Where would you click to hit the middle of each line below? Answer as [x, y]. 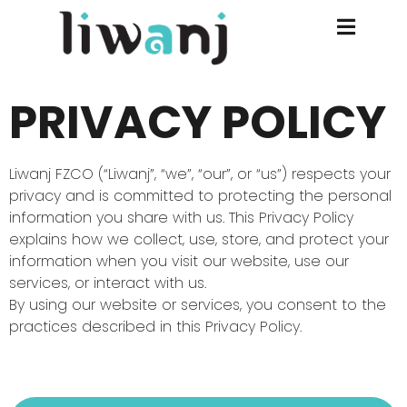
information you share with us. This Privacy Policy [181, 218]
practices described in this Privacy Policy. [155, 327]
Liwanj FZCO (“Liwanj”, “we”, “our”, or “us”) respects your [200, 174]
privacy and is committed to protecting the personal [200, 196]
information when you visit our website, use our [179, 261]
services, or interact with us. [108, 283]
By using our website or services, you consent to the [198, 305]
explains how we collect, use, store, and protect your [199, 239]
